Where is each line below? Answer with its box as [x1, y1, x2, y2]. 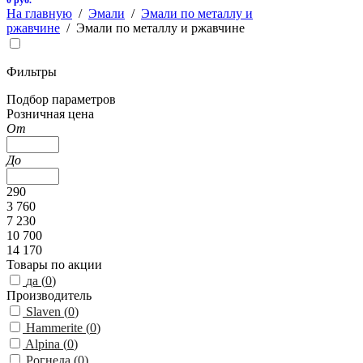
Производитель [6, 288, 92, 302]
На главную [6, 6, 72, 20]
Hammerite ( [26, 321, 90, 335]
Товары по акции [6, 258, 102, 271]
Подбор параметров [6, 92, 116, 106]
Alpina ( [25, 337, 67, 351]
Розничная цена [6, 107, 94, 121]
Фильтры [6, 65, 57, 79]
